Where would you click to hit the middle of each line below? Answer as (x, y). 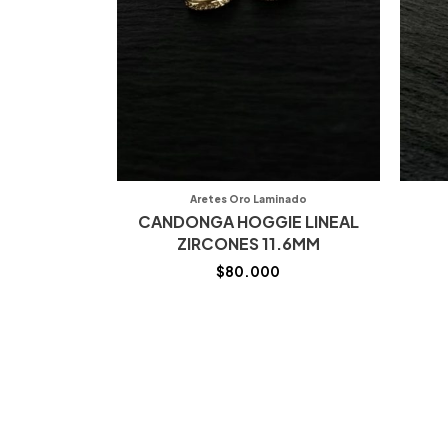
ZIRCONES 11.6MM (248, 244)
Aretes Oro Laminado (248, 199)
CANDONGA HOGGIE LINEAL (248, 222)
